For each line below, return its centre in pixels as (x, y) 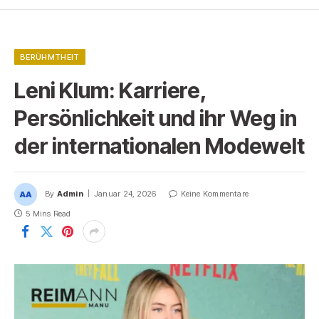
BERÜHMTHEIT (50, 57)
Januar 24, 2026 (125, 194)
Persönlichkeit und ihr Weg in (156, 119)
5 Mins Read (48, 214)
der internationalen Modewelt (159, 146)
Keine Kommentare (215, 194)
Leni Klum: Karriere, (110, 91)
